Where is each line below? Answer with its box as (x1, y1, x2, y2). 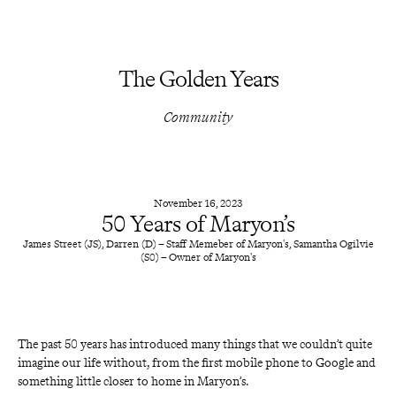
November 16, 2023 (154, 197, 242, 209)
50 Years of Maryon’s (102, 209, 294, 238)
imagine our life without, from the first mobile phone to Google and (18, 355, 378, 370)
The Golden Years (118, 65, 278, 93)
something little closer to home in (18, 374, 194, 389)
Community (164, 109, 232, 126)
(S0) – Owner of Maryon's (140, 251, 256, 263)
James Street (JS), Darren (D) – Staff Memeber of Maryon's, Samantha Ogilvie (22, 238, 374, 250)
